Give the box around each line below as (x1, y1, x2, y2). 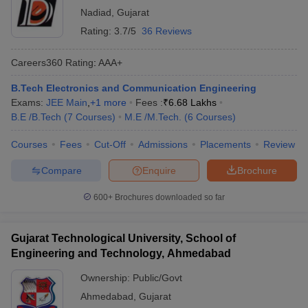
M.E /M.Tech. (124, 111, 181, 122)
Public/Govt (133, 272, 182, 283)
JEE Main (46, 97, 87, 108)
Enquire (142, 164, 176, 176)
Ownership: (80, 272, 133, 283)
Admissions (138, 139, 188, 150)
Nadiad (80, 7, 111, 18)
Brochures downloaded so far (113, 192, 225, 202)
